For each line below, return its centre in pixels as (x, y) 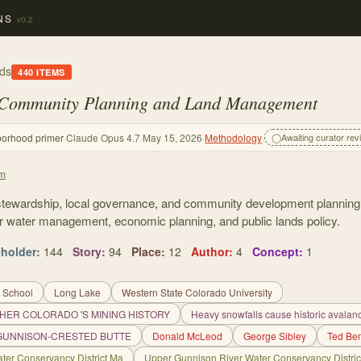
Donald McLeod (187, 336)
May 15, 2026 (173, 137)
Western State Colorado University (197, 292)
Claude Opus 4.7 (104, 137)
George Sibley (275, 336)
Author (210, 251)
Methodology (234, 137)
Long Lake (77, 292)
